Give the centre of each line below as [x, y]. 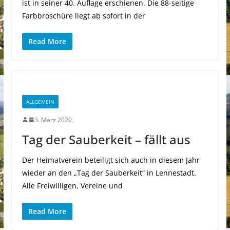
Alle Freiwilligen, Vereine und [72, 185]
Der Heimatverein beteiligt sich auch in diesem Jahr [111, 160]
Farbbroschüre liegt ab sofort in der [83, 15]
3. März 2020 [53, 120]
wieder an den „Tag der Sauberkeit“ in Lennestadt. [109, 172]
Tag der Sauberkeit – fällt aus [106, 139]
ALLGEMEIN [40, 101]
